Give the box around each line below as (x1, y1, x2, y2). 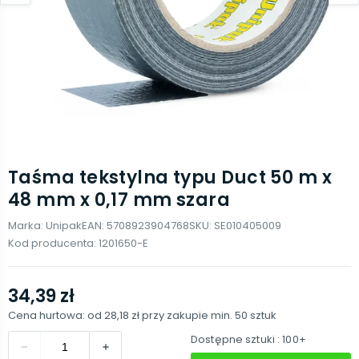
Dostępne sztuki (191, 332, 275, 347)
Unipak (46, 218, 82, 233)
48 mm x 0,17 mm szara (8, 188, 231, 212)
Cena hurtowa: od (8, 308, 104, 323)
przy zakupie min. (142, 308, 235, 323)
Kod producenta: (8, 236, 99, 251)
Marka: (8, 218, 46, 233)
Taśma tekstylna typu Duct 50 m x (8, 165, 333, 190)
